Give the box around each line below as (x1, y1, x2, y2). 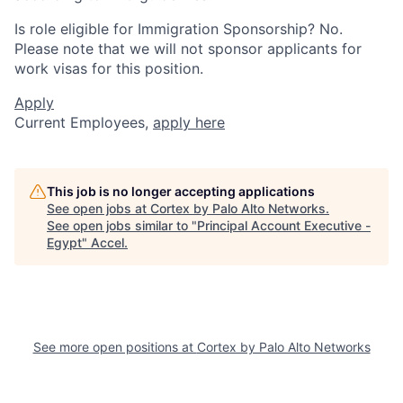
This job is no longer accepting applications (47, 183, 315, 199)
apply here (153, 112, 225, 131)
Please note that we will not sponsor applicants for (14, 39, 362, 58)
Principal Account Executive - (197, 217, 371, 233)
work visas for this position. (14, 58, 203, 77)
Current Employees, (14, 112, 153, 131)
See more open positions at (32, 338, 197, 354)
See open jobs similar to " (47, 217, 197, 233)
